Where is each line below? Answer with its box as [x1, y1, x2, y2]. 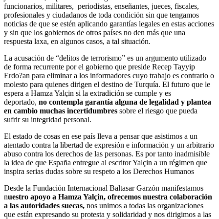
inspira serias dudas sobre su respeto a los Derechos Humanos [4, 167, 194, 175]
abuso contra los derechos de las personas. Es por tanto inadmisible [4, 149, 210, 158]
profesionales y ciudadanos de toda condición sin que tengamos [4, 10, 199, 19]
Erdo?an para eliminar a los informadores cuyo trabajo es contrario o [4, 71, 214, 80]
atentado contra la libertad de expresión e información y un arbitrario [4, 140, 214, 149]
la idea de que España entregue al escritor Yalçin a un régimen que [4, 158, 207, 167]
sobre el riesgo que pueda [119, 106, 197, 115]
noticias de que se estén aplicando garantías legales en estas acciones [4, 19, 214, 28]
